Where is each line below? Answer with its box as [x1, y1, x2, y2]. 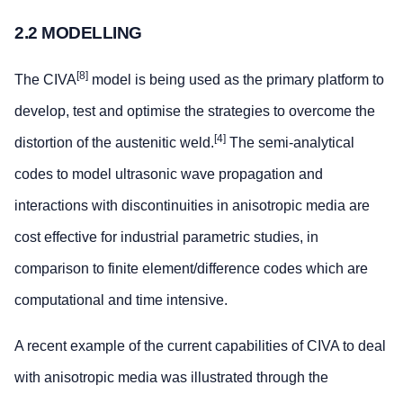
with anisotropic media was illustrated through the [14, 370, 328, 386]
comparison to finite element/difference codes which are [14, 261, 368, 277]
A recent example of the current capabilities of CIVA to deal [14, 338, 386, 354]
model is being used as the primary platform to [88, 72, 384, 88]
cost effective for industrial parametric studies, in [14, 229, 318, 246]
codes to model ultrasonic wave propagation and [14, 166, 323, 183]
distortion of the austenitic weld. [14, 135, 214, 151]
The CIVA [14, 72, 76, 88]
